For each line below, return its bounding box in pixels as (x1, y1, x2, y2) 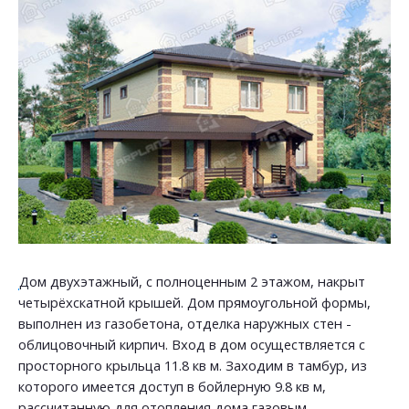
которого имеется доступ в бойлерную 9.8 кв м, (18, 377, 326, 395)
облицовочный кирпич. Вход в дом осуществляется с (18, 335, 365, 353)
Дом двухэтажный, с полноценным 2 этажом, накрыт (19, 272, 365, 290)
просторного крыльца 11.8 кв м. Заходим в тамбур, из (18, 356, 367, 374)
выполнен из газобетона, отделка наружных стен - (18, 314, 351, 332)
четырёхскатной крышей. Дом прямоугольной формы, (18, 293, 371, 311)
